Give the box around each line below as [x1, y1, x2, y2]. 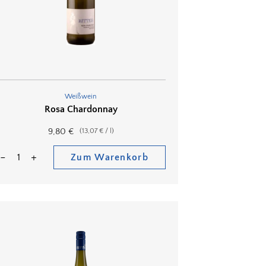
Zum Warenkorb [71, 152, 148, 163]
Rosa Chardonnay [44, 104, 118, 115]
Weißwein [65, 92, 97, 100]
